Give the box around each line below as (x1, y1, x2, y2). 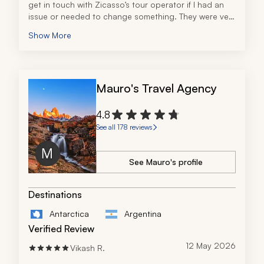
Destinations (28, 189, 82, 201)
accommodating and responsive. (28, 23, 154, 34)
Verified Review (28, 223, 94, 235)
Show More (28, 30, 71, 41)
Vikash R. (70, 243, 105, 253)
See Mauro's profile (129, 157, 203, 167)
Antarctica (49, 209, 89, 219)
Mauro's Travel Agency (96, 81, 217, 96)
